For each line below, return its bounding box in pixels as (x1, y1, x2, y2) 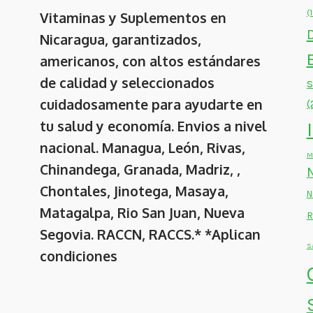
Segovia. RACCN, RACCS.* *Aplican (40, 226, 261, 244)
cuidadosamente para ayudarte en (40, 96, 263, 114)
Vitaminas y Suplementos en (40, 9, 227, 27)
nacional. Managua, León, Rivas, (40, 139, 246, 157)
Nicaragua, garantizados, (40, 31, 202, 49)
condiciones (40, 247, 118, 265)
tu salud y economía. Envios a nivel (40, 117, 268, 136)
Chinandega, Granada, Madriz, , (40, 161, 241, 179)
